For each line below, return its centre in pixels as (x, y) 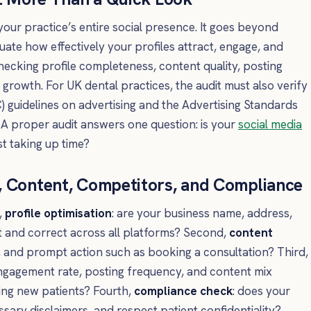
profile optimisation (58, 213)
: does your (261, 291)
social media (270, 124)
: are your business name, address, (202, 213)
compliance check (183, 291)
